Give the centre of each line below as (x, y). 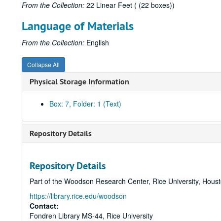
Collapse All (43, 64)
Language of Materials (78, 26)
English (97, 42)
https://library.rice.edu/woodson (78, 196)
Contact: (44, 206)
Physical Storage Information (79, 82)
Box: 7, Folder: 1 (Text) (85, 104)
